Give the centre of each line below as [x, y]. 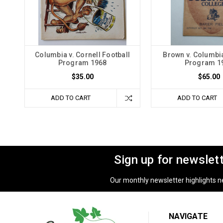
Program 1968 [82, 62]
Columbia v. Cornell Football [82, 55]
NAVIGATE [188, 216]
